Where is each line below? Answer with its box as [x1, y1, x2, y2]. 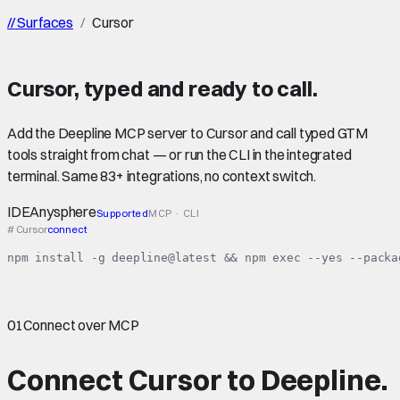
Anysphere [29, 202, 96, 221]
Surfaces [14, 13, 74, 31]
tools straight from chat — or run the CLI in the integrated [7, 145, 352, 163]
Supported [96, 206, 149, 220]
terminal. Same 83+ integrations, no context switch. [7, 166, 317, 185]
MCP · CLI [148, 206, 200, 220]
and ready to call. [142, 74, 318, 102]
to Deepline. [221, 362, 389, 398]
